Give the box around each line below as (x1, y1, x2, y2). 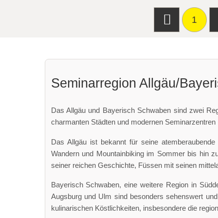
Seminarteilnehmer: (14, 36, 74, 44)
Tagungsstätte (78, 16, 125, 24)
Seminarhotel (76, 4, 121, 13)
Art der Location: (14, 4, 65, 13)
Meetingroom (22, 16, 66, 24)
